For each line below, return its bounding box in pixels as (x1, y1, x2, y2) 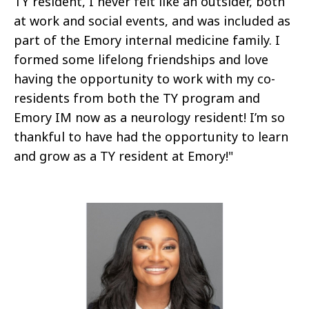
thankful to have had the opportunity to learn (14, 128, 288, 146)
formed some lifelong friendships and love (14, 51, 268, 68)
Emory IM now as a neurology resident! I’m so (14, 109, 285, 126)
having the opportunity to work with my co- (14, 70, 275, 88)
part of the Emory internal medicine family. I (14, 32, 280, 49)
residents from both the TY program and (14, 90, 260, 107)
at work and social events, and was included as (14, 12, 290, 30)
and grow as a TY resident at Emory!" (14, 148, 233, 165)
